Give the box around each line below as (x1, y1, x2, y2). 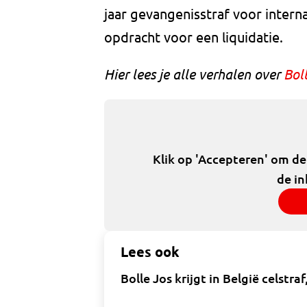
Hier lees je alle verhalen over (104, 65, 284, 83)
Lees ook (121, 243, 180, 261)
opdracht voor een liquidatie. (104, 28, 283, 46)
